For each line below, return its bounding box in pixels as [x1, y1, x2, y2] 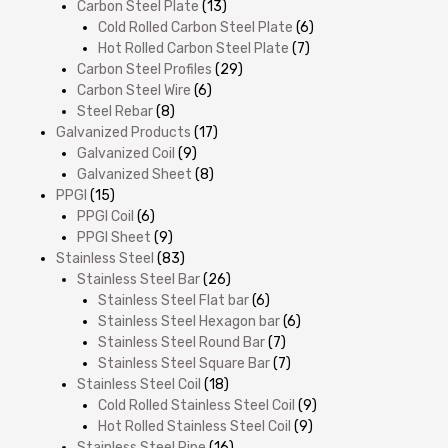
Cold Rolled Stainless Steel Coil [98, 396, 295, 414]
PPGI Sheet [77, 228, 151, 246]
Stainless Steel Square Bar [98, 354, 270, 372]
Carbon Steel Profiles [77, 60, 212, 78]
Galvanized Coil [77, 144, 175, 162]
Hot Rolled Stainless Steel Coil [98, 417, 291, 435]
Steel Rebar [77, 102, 153, 120]
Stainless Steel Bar [77, 270, 200, 288]
